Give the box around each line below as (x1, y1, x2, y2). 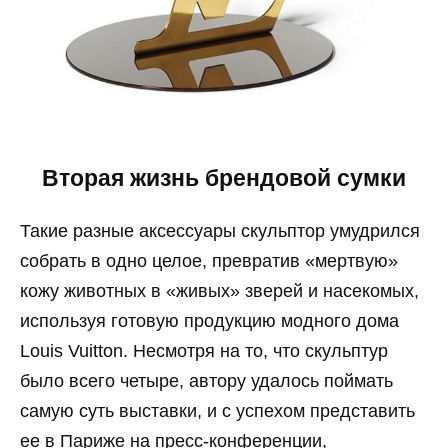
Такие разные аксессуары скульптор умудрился (20, 220, 420, 241)
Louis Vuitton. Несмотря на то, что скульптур (20, 340, 388, 361)
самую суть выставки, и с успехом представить (20, 400, 415, 421)
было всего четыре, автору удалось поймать (20, 370, 393, 391)
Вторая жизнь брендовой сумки (42, 166, 406, 192)
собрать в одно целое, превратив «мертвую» (20, 250, 398, 271)
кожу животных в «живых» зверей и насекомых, (20, 280, 419, 301)
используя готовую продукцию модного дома (20, 310, 399, 331)
